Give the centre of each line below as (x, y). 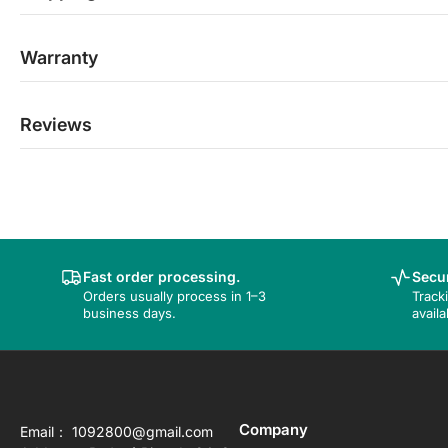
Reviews (56, 125)
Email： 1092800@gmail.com (116, 431)
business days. (129, 313)
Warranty (59, 58)
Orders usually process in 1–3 (174, 296)
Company (273, 429)
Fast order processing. (161, 277)
